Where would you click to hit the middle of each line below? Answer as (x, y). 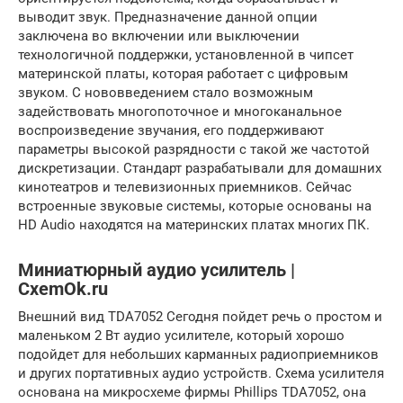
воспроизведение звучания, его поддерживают (171, 130)
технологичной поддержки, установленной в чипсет (186, 54)
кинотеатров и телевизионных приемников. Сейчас (185, 187)
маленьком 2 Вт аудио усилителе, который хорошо (181, 335)
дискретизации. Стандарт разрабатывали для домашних (200, 168)
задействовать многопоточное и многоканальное (180, 111)
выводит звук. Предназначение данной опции (168, 17)
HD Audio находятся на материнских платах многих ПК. (194, 224)
